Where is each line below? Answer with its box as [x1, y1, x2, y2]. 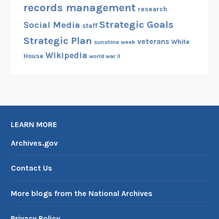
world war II [88, 52, 120, 60]
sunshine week [93, 38, 135, 45]
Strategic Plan [23, 34, 92, 46]
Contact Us [11, 163, 53, 173]
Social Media [23, 19, 80, 30]
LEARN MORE [11, 119, 58, 129]
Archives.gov [11, 138, 58, 148]
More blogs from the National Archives [11, 188, 153, 198]
